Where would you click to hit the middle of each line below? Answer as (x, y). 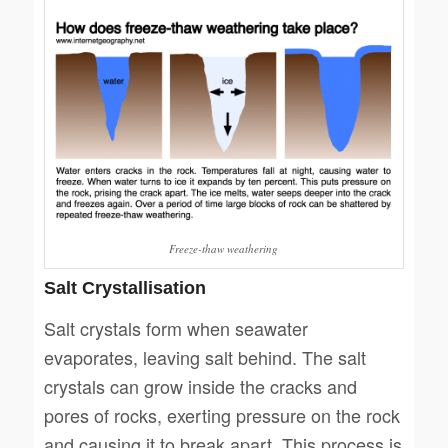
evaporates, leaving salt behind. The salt (204, 356)
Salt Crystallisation (124, 288)
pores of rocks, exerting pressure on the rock (221, 414)
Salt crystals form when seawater (175, 327)
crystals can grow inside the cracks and (200, 385)
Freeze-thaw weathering (224, 249)
